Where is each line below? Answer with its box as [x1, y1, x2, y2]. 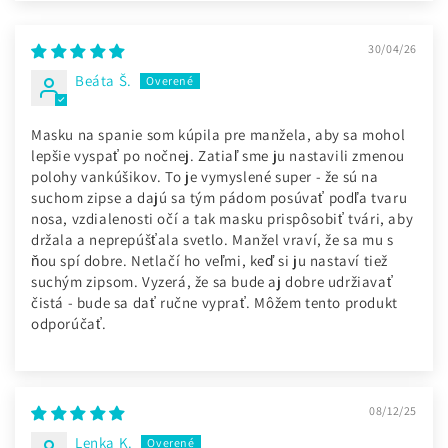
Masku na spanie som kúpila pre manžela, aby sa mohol [31, 125, 406, 145]
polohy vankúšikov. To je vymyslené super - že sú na [31, 167, 379, 187]
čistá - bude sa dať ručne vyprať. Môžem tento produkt [31, 293, 398, 313]
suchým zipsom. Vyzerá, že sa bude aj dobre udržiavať [31, 272, 394, 292]
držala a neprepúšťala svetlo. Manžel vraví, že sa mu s [31, 230, 394, 250]
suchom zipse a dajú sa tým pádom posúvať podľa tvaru [31, 188, 408, 208]
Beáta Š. [75, 71, 132, 91]
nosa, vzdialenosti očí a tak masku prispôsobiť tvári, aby [31, 209, 414, 229]
